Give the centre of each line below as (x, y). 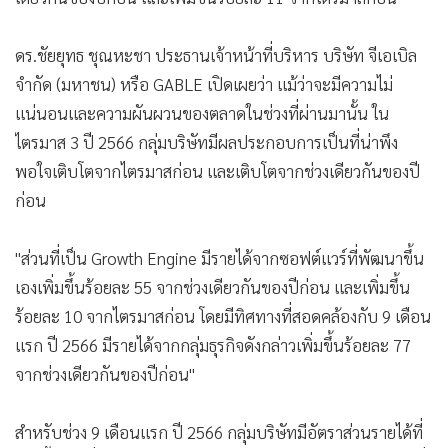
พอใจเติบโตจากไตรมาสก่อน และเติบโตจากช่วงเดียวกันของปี (217, 170)
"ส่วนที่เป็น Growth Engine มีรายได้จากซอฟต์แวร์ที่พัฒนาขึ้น (219, 257)
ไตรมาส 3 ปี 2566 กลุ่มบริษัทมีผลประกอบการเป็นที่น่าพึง (206, 141)
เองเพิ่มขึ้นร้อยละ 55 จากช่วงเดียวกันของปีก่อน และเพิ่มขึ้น (212, 286)
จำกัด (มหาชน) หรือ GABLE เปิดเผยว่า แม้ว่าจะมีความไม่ (204, 83)
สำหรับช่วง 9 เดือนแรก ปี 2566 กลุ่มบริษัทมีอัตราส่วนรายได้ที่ (219, 431)
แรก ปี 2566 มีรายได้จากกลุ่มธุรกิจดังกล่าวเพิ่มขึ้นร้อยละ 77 (213, 344)
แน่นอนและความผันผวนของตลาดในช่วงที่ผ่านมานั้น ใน (202, 112)
